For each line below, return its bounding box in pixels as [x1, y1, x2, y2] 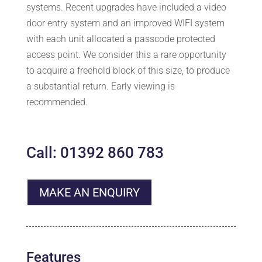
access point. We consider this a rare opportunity [26, 49, 226, 60]
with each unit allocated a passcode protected [26, 33, 215, 44]
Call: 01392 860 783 [26, 143, 164, 161]
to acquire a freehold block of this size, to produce [26, 64, 230, 76]
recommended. [26, 96, 88, 108]
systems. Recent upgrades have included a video [26, 1, 226, 13]
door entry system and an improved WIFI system [26, 17, 225, 29]
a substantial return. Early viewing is [26, 80, 175, 92]
